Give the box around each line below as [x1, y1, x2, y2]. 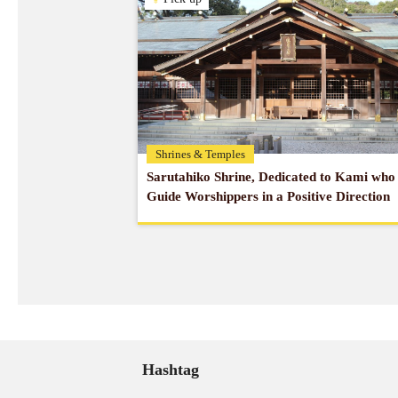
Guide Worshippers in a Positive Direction [147, 189, 390, 203]
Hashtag [142, 361, 199, 378]
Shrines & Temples [155, 147, 245, 161]
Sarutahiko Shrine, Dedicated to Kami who [147, 170, 395, 184]
